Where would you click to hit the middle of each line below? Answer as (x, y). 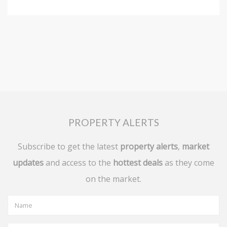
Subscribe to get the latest (69, 147)
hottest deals (138, 163)
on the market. (113, 179)
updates (28, 163)
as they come (188, 163)
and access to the (78, 163)
